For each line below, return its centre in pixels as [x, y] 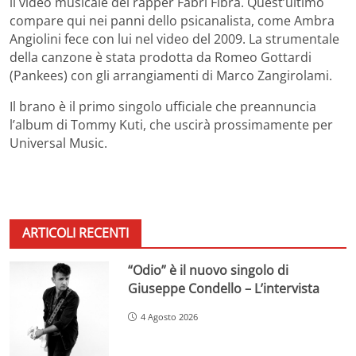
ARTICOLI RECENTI [75, 232]
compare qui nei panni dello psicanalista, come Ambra [172, 20]
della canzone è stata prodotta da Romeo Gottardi [161, 57]
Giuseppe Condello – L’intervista [224, 288]
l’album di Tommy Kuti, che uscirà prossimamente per [171, 124]
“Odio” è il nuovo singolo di [209, 270]
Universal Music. [58, 143]
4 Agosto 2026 [170, 316]
